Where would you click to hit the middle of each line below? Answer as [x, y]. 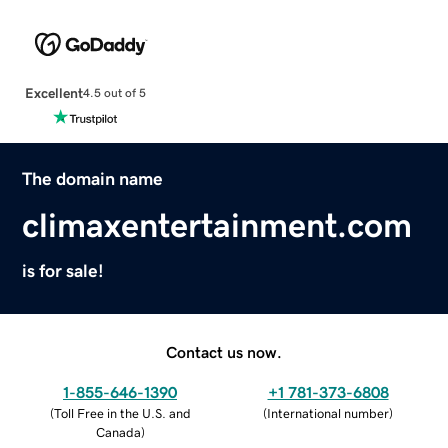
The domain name [93, 178]
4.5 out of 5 [114, 93]
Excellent [53, 92]
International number [328, 413]
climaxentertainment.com [217, 224]
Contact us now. [224, 351]
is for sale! [63, 270]
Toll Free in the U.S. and [122, 413]
